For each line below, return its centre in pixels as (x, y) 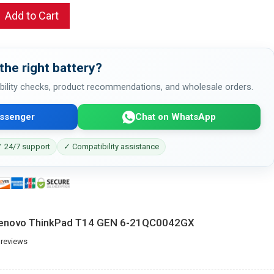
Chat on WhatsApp (175, 117)
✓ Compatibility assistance (111, 146)
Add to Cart (32, 16)
